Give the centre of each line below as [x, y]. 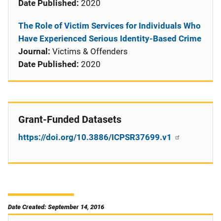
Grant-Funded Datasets [70, 119]
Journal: [34, 51]
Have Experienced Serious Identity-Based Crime [110, 38]
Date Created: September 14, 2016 [56, 207]
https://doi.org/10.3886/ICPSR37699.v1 [96, 137]
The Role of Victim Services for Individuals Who [110, 26]
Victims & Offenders [89, 51]
